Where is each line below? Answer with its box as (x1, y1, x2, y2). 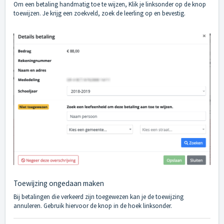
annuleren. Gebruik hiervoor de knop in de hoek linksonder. (13, 201, 172, 210)
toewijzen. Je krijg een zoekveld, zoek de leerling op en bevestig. (13, 9, 185, 18)
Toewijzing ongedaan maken (13, 178, 104, 188)
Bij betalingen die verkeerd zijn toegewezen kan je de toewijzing (13, 192, 183, 201)
